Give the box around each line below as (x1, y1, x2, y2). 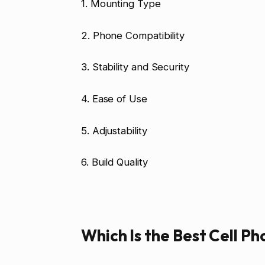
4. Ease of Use (80, 93, 147, 105)
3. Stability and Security (80, 61, 189, 73)
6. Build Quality (80, 156, 148, 169)
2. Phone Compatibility (80, 29, 185, 41)
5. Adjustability (80, 124, 147, 137)
